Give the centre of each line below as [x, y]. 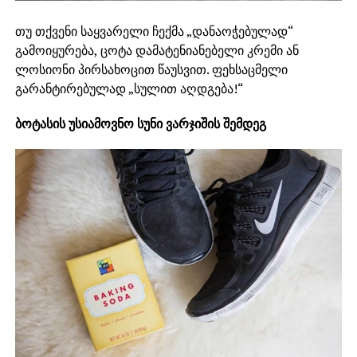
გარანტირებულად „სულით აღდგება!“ [129, 89]
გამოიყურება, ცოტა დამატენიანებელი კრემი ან [157, 51]
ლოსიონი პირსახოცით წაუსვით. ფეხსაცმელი [151, 70]
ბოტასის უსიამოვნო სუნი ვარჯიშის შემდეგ [140, 124]
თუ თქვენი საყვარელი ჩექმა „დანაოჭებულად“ [154, 31]
